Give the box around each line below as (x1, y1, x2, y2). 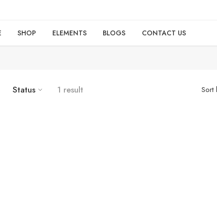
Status (13, 84, 35, 95)
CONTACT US (141, 28, 186, 38)
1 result (57, 84, 83, 95)
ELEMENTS (52, 28, 87, 38)
